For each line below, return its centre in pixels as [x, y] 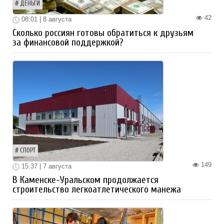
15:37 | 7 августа [45, 166]
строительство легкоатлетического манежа [97, 189]
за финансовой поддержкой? [68, 43]
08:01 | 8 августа [45, 19]
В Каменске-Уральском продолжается [85, 180]
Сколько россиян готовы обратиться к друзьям [103, 33]
